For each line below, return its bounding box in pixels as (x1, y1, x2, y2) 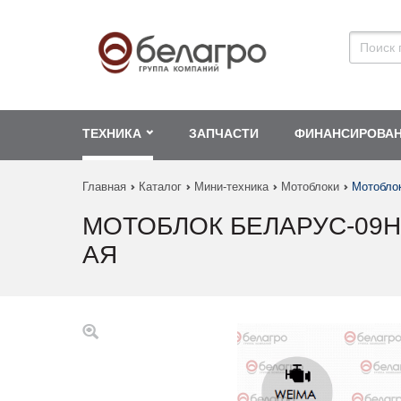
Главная (82, 180, 126, 194)
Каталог (139, 180, 182, 194)
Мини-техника (194, 180, 269, 194)
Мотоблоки (281, 180, 339, 194)
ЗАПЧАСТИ (189, 126, 259, 141)
